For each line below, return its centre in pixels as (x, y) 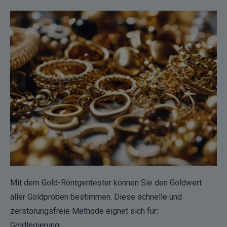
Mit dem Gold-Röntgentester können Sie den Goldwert (106, 183)
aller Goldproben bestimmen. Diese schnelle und (96, 197)
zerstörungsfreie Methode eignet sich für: (84, 211)
